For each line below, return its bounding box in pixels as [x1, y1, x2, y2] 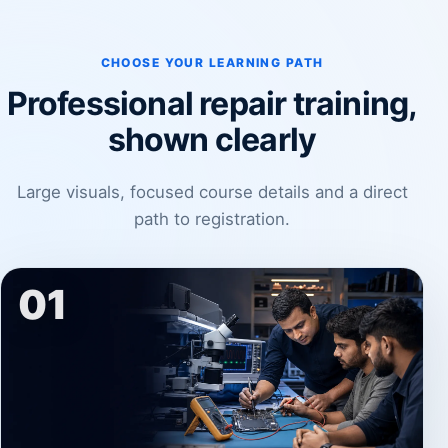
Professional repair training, [6, 84, 418, 123]
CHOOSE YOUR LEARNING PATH [100, 55, 324, 70]
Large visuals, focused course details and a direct [16, 181, 408, 202]
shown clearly [107, 120, 317, 159]
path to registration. [134, 208, 290, 229]
